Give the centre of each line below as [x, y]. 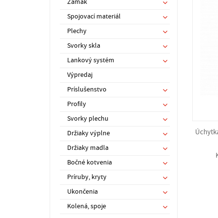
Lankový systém [91, 60]
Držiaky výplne [89, 133]
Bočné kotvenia [90, 163]
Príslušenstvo [87, 90]
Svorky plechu [88, 119]
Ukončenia [82, 192]
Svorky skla [84, 46]
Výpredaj [80, 75]
